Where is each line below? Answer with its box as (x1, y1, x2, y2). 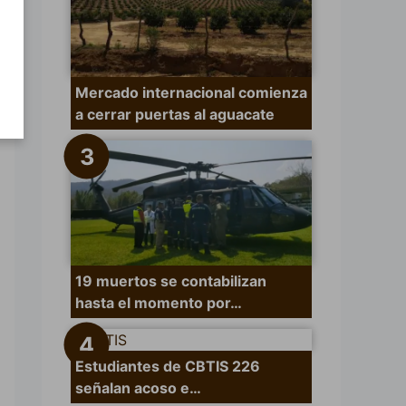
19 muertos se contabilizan (75, 272, 266, 291)
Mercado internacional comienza (75, 83, 307, 102)
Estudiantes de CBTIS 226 (75, 357, 260, 376)
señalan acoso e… (75, 379, 201, 398)
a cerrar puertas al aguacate (75, 105, 275, 124)
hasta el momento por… (75, 294, 242, 313)
